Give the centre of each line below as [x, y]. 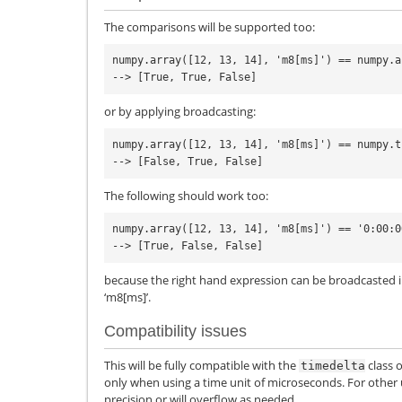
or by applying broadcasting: [180, 111]
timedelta [333, 366]
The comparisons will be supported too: [210, 26]
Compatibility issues [175, 332]
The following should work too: [186, 195]
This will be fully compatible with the [201, 366]
